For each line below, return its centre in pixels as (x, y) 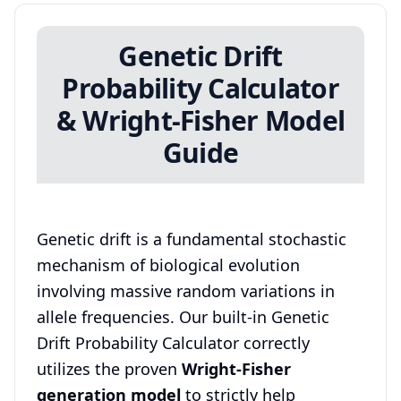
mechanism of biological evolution (168, 265)
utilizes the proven (109, 369)
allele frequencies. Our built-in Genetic (183, 317)
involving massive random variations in (186, 291)
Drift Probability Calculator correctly (173, 343)
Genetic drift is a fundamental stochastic (192, 239)
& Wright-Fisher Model (200, 120)
